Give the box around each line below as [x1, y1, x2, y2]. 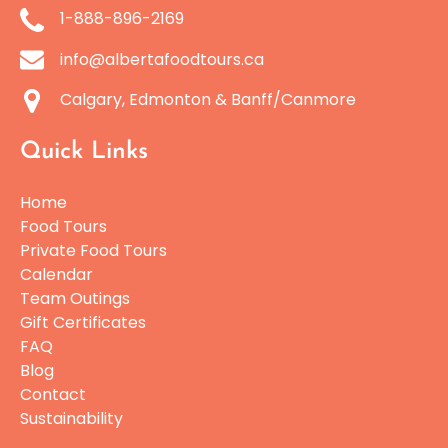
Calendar [20, 262, 93, 286]
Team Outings [20, 286, 130, 310]
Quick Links [20, 139, 148, 164]
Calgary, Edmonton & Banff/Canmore [60, 88, 356, 112]
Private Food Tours [20, 238, 167, 262]
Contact [20, 382, 86, 406]
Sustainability [20, 406, 123, 430]
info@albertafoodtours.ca [60, 47, 264, 71]
